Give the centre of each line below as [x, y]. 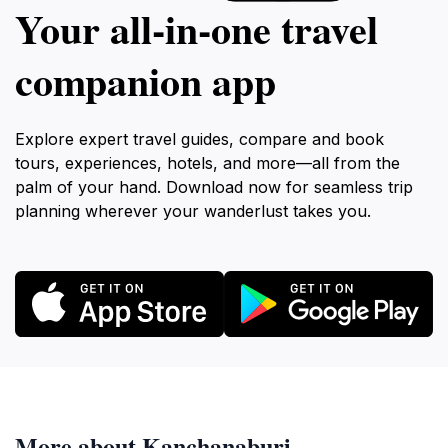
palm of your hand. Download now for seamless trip [214, 187]
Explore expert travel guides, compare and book [199, 139]
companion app [145, 80]
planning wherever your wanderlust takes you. [193, 211]
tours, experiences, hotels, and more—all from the [207, 163]
